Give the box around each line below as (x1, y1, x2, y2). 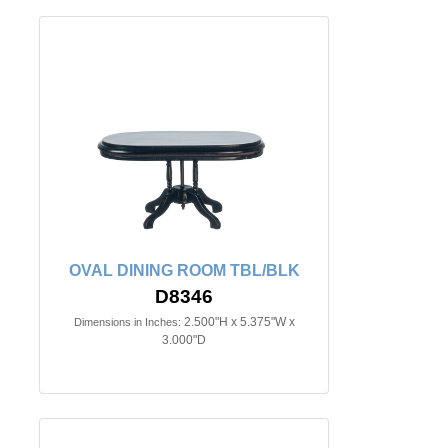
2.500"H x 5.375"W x (183, 315, 295, 329)
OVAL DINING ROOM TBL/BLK (68, 262, 300, 279)
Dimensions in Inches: (73, 316, 181, 328)
